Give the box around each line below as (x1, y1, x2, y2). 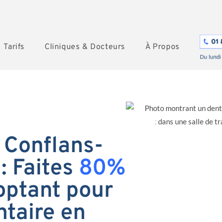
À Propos (145, 42, 180, 52)
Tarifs (3, 42, 25, 52)
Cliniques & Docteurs (44, 42, 125, 52)
